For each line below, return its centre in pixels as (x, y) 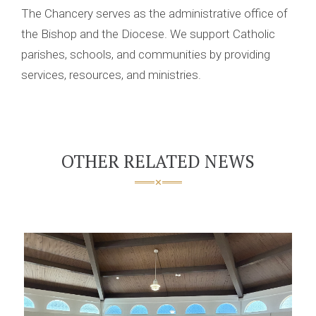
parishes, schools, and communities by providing (146, 54)
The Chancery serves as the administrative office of (154, 13)
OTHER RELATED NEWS (158, 161)
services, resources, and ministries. (111, 75)
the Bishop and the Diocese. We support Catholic (148, 34)
